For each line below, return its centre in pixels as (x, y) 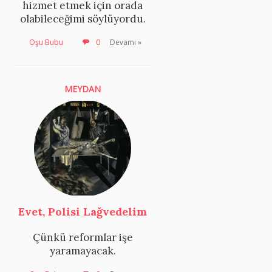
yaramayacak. (83, 251)
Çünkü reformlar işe (83, 238)
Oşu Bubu (46, 42)
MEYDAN (83, 89)
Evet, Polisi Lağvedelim (83, 212)
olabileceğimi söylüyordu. (83, 19)
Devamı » (126, 42)
